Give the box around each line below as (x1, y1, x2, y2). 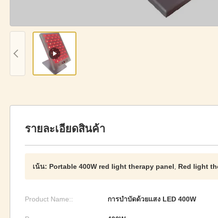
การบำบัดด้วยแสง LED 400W (108, 195, 196, 203)
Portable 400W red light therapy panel (49, 163, 174, 170)
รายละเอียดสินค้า (25, 123, 105, 135)
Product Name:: (25, 195, 73, 203)
